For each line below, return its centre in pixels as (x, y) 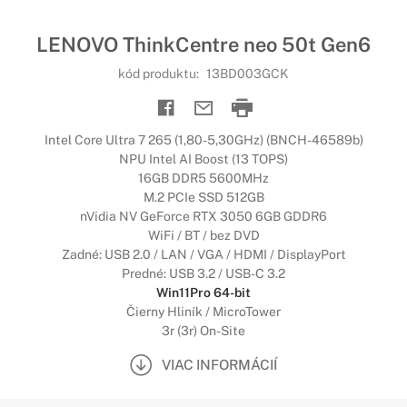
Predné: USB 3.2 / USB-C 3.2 (203, 273)
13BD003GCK (248, 74)
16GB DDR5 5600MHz (203, 178)
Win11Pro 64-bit (203, 293)
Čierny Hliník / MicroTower (203, 312)
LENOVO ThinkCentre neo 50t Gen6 (203, 45)
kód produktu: (160, 74)
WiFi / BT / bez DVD (203, 235)
